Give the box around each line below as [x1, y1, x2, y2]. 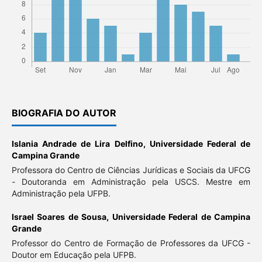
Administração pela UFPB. [11, 188, 111, 199]
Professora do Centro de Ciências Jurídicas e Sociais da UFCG [11, 165, 251, 175]
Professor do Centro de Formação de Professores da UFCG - [11, 238, 251, 249]
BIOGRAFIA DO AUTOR [11, 107, 116, 119]
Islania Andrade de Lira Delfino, [11, 139, 150, 149]
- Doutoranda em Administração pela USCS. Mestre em [11, 177, 251, 187]
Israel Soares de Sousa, [11, 212, 112, 222]
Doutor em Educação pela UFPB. [11, 250, 136, 260]
